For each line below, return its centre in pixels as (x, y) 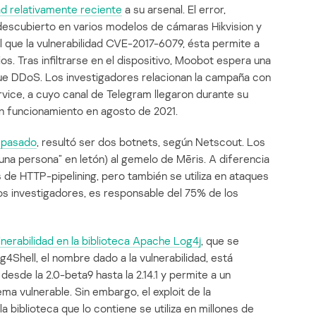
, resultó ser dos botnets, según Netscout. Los (151, 142)
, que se (220, 241)
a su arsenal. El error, (174, 10)
